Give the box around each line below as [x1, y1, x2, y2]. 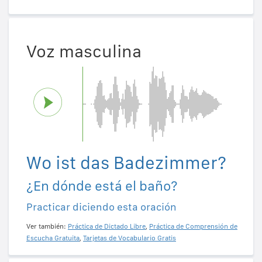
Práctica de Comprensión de [149, 222, 237, 230]
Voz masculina [26, 40, 142, 61]
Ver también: [26, 222, 68, 230]
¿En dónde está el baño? [26, 177, 178, 194]
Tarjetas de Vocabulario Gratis [83, 233, 176, 242]
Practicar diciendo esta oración [26, 200, 177, 213]
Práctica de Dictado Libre [68, 222, 146, 230]
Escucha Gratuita [26, 233, 80, 242]
